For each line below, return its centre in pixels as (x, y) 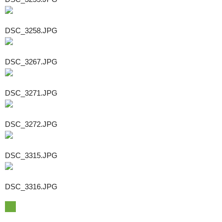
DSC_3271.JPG (31, 93)
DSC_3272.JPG (31, 124)
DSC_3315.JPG (31, 155)
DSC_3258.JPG (31, 30)
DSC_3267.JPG (31, 61)
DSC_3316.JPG (31, 186)
